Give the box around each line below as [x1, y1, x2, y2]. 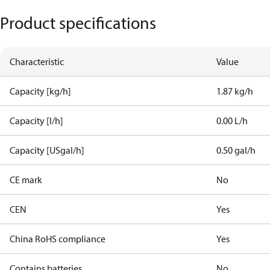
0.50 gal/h [216, 144, 256, 156]
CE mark [10, 174, 42, 186]
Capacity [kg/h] [10, 85, 71, 97]
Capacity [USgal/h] [10, 144, 84, 156]
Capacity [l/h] [10, 115, 63, 127]
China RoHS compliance [10, 233, 105, 245]
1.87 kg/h [216, 85, 254, 97]
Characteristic [10, 55, 64, 67]
